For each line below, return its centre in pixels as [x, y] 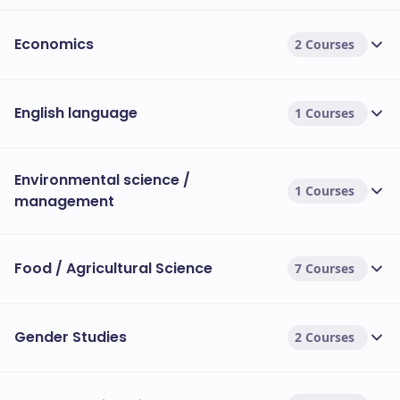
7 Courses [325, 268]
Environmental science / [102, 180]
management [64, 201]
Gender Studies [71, 337]
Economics [54, 44]
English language [76, 113]
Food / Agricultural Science [113, 268]
